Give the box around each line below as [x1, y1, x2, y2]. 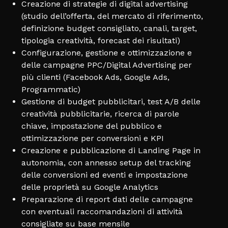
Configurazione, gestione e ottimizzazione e [21, 47, 192, 58]
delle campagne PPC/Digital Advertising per [21, 60, 192, 70]
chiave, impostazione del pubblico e [21, 121, 162, 131]
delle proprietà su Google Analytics [21, 182, 158, 192]
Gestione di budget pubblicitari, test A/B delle [21, 96, 201, 106]
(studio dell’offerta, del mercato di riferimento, [21, 11, 203, 21]
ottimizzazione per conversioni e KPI [21, 133, 164, 143]
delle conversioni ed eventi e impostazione [21, 169, 188, 180]
